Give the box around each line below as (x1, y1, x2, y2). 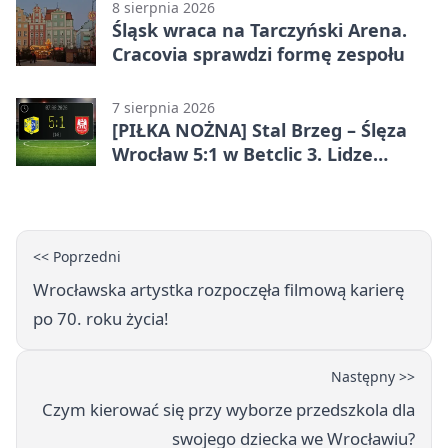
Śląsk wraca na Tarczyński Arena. (112, 17, 407, 42)
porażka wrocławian (112, 189, 291, 214)
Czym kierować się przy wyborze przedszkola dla (42, 397, 415, 421)
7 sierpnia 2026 (112, 97, 215, 117)
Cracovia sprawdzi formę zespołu (112, 41, 405, 66)
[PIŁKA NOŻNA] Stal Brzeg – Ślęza (112, 117, 407, 142)
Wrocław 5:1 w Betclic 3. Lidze (112, 141, 373, 166)
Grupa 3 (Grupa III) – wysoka (112, 165, 366, 190)
